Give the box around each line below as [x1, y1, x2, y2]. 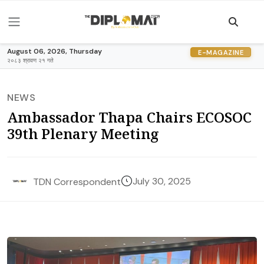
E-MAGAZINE [198, 48, 243, 57]
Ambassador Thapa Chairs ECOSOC [7, 107, 252, 127]
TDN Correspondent [33, 175, 121, 188]
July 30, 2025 [133, 175, 191, 187]
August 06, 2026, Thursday [7, 47, 102, 56]
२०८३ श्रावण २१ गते [7, 57, 54, 64]
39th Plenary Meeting [7, 124, 159, 143]
